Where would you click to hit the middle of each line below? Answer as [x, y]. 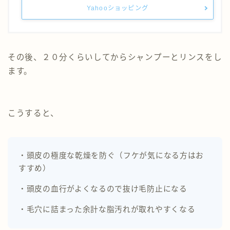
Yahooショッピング [118, 8]
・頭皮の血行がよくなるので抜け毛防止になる [103, 189]
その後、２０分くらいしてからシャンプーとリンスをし [115, 57]
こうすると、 [33, 113]
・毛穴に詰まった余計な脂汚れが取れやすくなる [107, 209]
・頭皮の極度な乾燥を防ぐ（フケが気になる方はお [111, 155]
